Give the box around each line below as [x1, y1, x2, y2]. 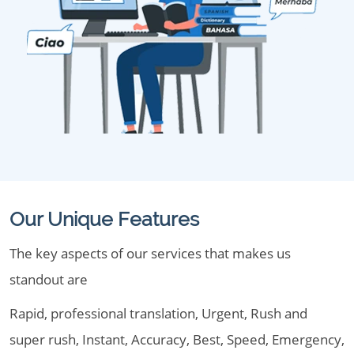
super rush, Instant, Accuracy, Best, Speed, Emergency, [9, 330, 345, 348]
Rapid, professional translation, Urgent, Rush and [9, 304, 307, 322]
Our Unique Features [9, 207, 199, 231]
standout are [9, 270, 88, 288]
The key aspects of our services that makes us [9, 244, 291, 262]
